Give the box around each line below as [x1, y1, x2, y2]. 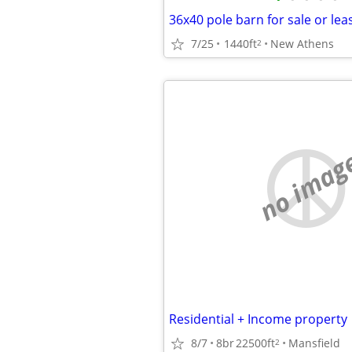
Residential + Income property [169, 310, 347, 328]
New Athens [270, 35, 334, 51]
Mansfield [288, 335, 340, 350]
